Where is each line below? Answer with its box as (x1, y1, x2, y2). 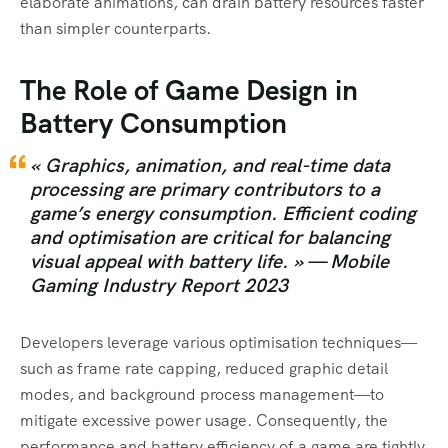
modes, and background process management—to (20, 383, 384, 405)
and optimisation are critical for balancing (30, 224, 390, 250)
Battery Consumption (20, 104, 287, 141)
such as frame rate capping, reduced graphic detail (20, 357, 388, 379)
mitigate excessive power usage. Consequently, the (20, 409, 388, 431)
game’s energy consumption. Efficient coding (30, 200, 416, 226)
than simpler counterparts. (20, 17, 211, 39)
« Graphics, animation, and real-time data (30, 152, 390, 178)
